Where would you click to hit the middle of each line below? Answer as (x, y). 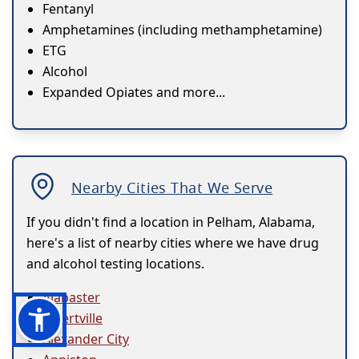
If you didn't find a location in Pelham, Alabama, (171, 222)
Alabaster (71, 298)
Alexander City (86, 339)
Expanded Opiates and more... (134, 93)
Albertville (73, 319)
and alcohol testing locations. (115, 264)
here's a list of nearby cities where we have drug (173, 243)
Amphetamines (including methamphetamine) (182, 30)
